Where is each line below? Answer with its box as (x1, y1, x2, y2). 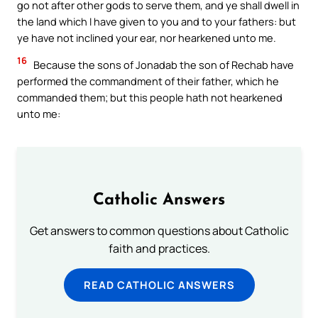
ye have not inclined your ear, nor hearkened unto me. (17, 31, 276, 45)
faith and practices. (108, 240, 210, 256)
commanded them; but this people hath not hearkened (17, 89, 283, 104)
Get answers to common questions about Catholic (29, 222, 289, 238)
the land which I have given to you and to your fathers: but (17, 14, 296, 29)
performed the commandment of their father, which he (17, 73, 279, 88)
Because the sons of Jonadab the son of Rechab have (31, 57, 294, 72)
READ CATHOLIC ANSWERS (83, 277, 235, 292)
